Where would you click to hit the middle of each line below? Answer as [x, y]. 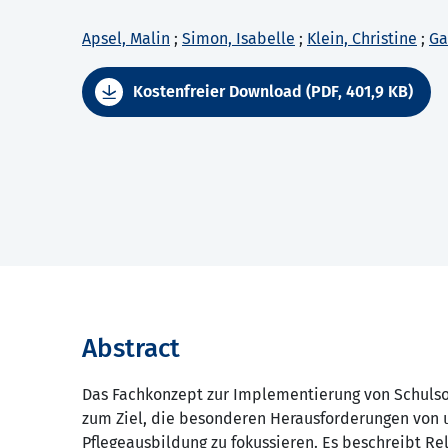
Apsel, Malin [126, 39]
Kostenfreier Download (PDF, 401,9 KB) [273, 92]
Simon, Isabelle [238, 39]
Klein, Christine [362, 39]
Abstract [131, 349]
